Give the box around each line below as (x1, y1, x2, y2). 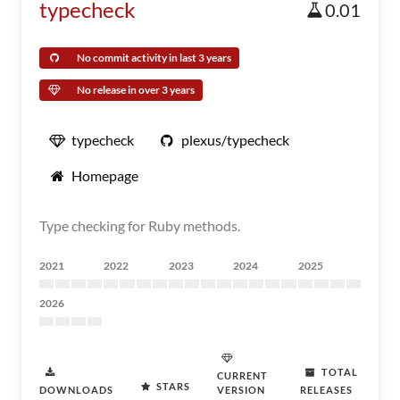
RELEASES (299, 384, 353, 396)
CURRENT (217, 370, 269, 381)
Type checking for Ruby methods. (39, 217, 240, 234)
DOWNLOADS (39, 384, 113, 396)
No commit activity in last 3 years (77, 51, 231, 64)
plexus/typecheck (181, 131, 289, 148)
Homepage (71, 167, 138, 184)
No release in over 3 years (77, 83, 195, 96)
